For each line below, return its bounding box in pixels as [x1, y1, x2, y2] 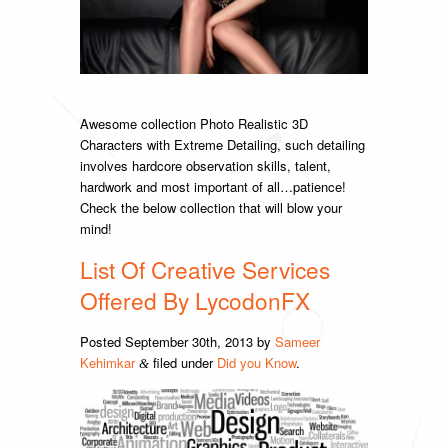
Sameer [275, 332, 320, 352]
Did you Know [217, 353, 296, 373]
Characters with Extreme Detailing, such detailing [80, 135, 365, 155]
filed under [149, 353, 217, 373]
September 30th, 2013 [125, 332, 253, 352]
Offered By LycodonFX [80, 284, 310, 317]
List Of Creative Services [80, 253, 330, 286]
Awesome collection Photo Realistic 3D [80, 114, 308, 134]
